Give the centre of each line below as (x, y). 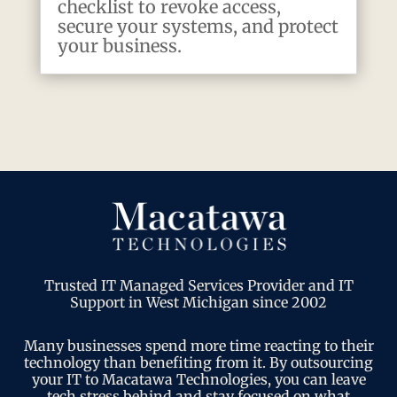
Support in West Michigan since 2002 (198, 302)
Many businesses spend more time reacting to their (198, 345)
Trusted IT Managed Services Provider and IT (198, 285)
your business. (119, 45)
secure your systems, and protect (198, 26)
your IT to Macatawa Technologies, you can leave (198, 379)
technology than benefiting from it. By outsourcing (198, 362)
